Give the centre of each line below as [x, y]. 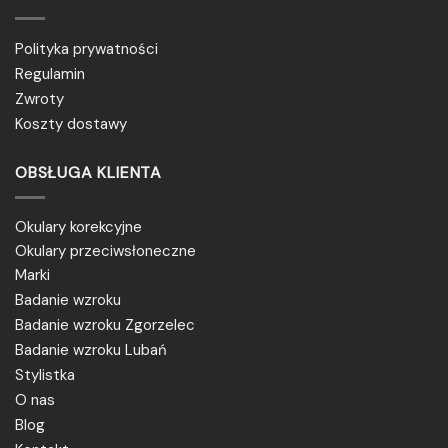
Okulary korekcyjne [78, 226]
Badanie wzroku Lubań [91, 349]
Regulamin [50, 74]
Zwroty [39, 99]
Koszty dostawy [71, 124]
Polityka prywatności [86, 49]
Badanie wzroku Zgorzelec [105, 324]
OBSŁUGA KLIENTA [88, 173]
